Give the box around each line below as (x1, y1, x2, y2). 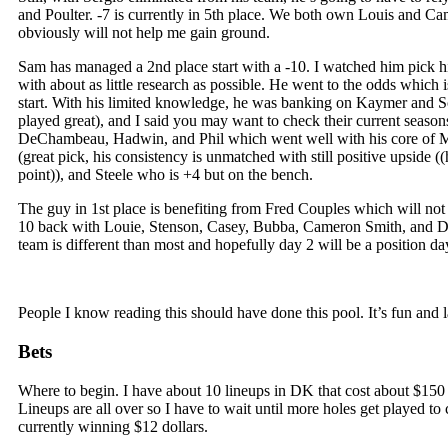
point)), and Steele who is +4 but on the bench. (18, 166, 313, 184)
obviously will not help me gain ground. (18, 24, 270, 42)
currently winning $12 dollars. (18, 417, 208, 435)
